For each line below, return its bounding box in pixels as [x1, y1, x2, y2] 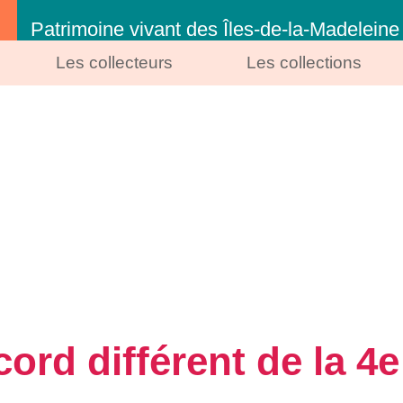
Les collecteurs [55, 53, 173, 72]
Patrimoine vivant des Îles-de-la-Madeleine [30, 18, 399, 40]
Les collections [246, 53, 363, 72]
